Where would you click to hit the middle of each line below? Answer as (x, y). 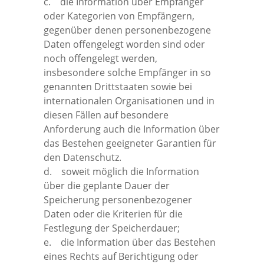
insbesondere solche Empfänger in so (127, 72)
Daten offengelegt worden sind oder (124, 44)
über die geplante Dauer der (107, 185)
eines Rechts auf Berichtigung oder (121, 256)
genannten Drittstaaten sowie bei (118, 86)
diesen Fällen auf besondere (106, 115)
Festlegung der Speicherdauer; (112, 228)
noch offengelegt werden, (100, 58)
